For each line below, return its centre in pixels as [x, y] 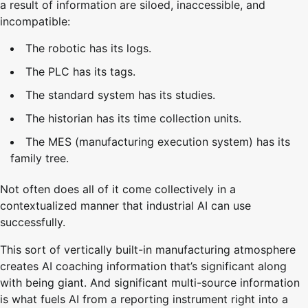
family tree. [40, 158]
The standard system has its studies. [120, 95]
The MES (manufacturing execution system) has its [158, 142]
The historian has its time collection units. [133, 119]
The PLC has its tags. [80, 72]
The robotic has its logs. [88, 48]
